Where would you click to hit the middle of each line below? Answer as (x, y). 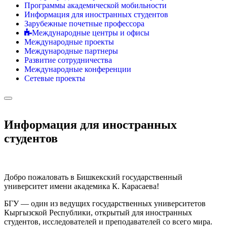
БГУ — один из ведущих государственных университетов (105, 203)
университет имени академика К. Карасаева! (82, 186)
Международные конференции (78, 69)
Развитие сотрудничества (68, 60)
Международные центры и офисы (91, 33)
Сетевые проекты (55, 78)
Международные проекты (69, 42)
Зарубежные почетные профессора (84, 24)
